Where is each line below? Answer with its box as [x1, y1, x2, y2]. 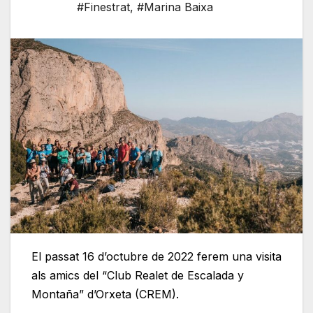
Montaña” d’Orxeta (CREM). [31, 287, 179, 302]
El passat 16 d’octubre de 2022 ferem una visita [31, 249, 282, 264]
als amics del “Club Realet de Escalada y [31, 268, 244, 283]
